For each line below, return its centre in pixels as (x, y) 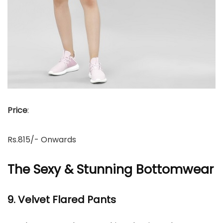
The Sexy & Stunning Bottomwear (111, 169)
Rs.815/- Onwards (42, 140)
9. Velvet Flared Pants (62, 200)
